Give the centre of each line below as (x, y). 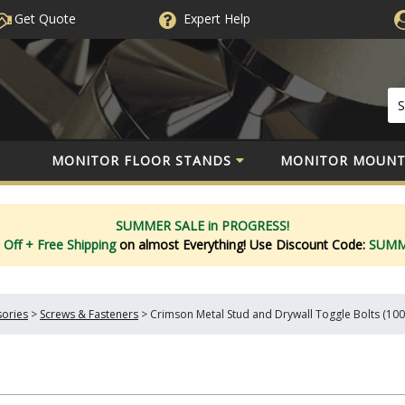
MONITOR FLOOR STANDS (141, 160)
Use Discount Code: (309, 244)
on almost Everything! (184, 244)
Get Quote (43, 19)
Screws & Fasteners (89, 314)
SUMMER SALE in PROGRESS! (202, 225)
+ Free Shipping (72, 244)
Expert (202, 19)
